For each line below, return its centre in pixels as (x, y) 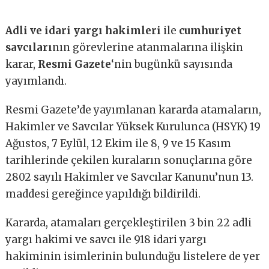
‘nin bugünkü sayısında (172, 65)
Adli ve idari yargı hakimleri (83, 31)
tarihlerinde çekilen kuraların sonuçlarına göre (129, 161)
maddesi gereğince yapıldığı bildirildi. (103, 194)
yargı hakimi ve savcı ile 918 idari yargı (106, 240)
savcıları (29, 48)
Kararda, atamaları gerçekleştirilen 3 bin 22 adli (129, 223)
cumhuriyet (210, 31)
